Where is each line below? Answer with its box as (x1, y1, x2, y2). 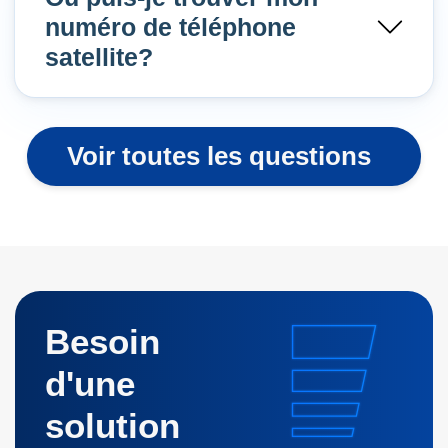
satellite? (45, 43, 153, 72)
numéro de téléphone (45, 13, 296, 42)
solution (45, 406, 180, 446)
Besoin (45, 322, 160, 362)
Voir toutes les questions (67, 141, 371, 172)
